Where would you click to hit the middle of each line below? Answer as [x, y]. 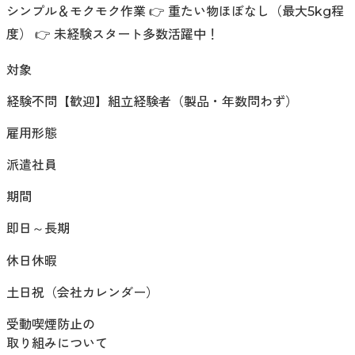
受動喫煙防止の [51, 325]
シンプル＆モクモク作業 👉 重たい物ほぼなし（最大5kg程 [175, 12]
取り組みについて [57, 344]
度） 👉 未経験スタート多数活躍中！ [113, 35]
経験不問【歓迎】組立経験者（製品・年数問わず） [152, 102]
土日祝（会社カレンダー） [82, 293]
